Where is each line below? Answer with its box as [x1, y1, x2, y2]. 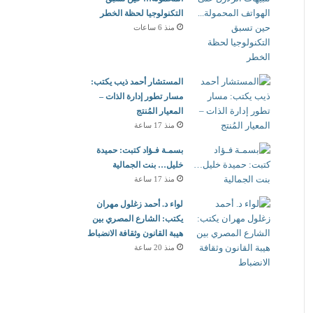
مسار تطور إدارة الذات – [99, 92, 183, 101]
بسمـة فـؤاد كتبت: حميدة [96, 145, 183, 155]
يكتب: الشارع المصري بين [92, 214, 183, 224]
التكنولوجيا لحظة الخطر [100, 8, 183, 18]
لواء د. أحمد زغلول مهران [96, 199, 183, 209]
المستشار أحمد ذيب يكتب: [91, 77, 183, 87]
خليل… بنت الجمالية [112, 160, 183, 170]
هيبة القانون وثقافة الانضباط [87, 228, 183, 238]
